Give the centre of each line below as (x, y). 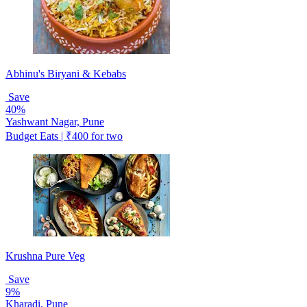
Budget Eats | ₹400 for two (64, 136)
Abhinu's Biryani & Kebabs (66, 73)
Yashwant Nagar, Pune (55, 121)
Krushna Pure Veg (45, 256)
